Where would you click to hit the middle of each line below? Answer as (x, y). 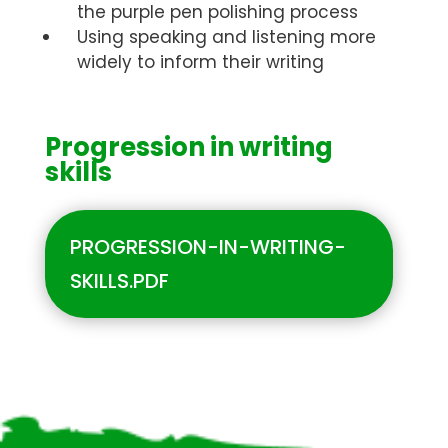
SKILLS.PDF (119, 281)
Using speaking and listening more (226, 37)
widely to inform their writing (200, 62)
